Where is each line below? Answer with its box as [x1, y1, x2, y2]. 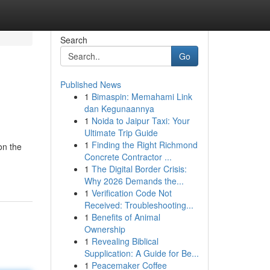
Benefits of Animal [91, 211, 160, 223]
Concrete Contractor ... [84, 151, 172, 163]
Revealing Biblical [91, 235, 159, 247]
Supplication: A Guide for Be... [84, 247, 199, 259]
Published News [60, 78, 121, 90]
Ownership [84, 223, 125, 235]
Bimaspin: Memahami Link [91, 90, 192, 102]
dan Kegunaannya [84, 102, 154, 115]
